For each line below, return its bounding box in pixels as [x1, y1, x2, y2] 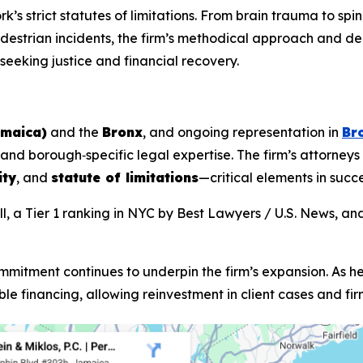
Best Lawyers [177, 204, 261, 221]
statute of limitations [51, 169, 199, 186]
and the [47, 123, 102, 140]
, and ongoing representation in [143, 123, 342, 140]
